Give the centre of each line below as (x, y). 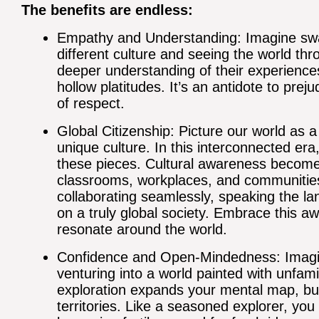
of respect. (91, 104)
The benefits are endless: (107, 10)
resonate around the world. (142, 230)
